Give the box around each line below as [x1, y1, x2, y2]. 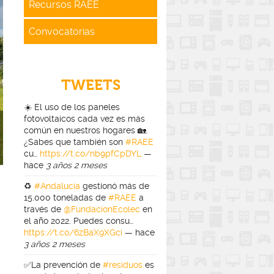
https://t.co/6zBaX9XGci [24, 227, 122, 237]
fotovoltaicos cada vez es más [24, 113, 145, 124]
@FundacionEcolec [64, 204, 140, 214]
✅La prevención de [24, 259, 103, 270]
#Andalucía [34, 180, 80, 191]
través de [24, 204, 64, 214]
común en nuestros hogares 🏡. [24, 125, 148, 135]
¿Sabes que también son [24, 136, 125, 147]
